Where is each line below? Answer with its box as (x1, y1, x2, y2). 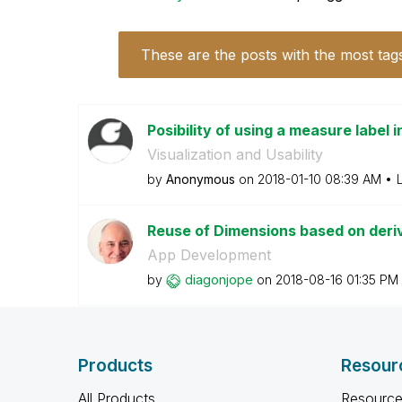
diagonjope (184, 272, 253, 287)
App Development (146, 246, 271, 264)
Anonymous (165, 171, 235, 187)
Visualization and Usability (146, 145, 323, 163)
